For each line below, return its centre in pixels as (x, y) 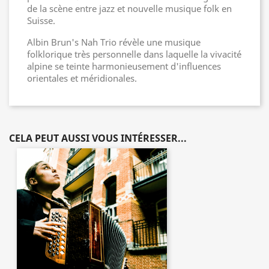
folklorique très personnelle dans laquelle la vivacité (134, 54)
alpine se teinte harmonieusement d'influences (124, 66)
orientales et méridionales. (82, 78)
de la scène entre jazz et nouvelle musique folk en (129, 8)
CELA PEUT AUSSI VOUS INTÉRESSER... (98, 138)
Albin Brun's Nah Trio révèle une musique (114, 42)
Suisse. (41, 20)
